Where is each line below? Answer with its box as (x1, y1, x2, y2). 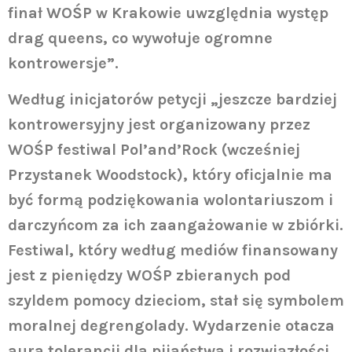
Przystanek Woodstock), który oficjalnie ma (8, 166, 332, 185)
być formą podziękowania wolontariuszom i (8, 191, 333, 210)
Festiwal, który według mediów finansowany (8, 241, 338, 260)
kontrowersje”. (8, 53, 119, 72)
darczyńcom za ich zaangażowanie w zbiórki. (8, 216, 343, 235)
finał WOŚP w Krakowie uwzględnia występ (8, 3, 328, 22)
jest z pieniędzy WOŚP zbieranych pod (8, 266, 291, 285)
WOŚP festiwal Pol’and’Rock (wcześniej (8, 141, 300, 159)
